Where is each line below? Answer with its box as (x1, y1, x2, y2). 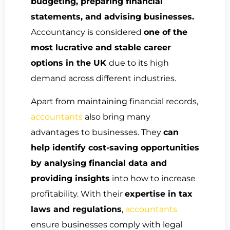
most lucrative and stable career (31, 43, 171, 53)
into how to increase (110, 173, 196, 183)
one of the (144, 27, 187, 37)
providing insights (31, 173, 110, 183)
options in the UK (31, 58, 109, 68)
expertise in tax (125, 188, 193, 199)
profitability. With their (31, 188, 125, 199)
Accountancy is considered (31, 27, 144, 37)
